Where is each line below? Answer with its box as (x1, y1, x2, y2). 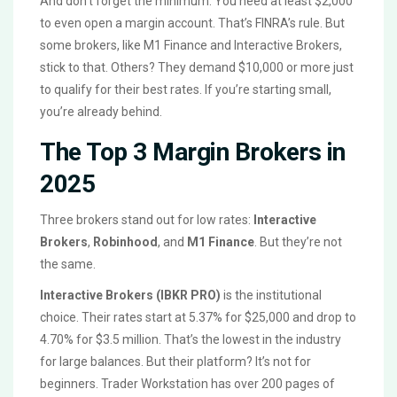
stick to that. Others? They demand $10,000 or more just (40, 60, 354, 75)
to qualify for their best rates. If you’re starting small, (40, 82, 331, 97)
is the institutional (221, 288, 322, 303)
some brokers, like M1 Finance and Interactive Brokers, (40, 38, 342, 53)
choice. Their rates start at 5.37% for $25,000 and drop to (40, 310, 356, 325)
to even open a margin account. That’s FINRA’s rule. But (40, 16, 345, 31)
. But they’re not (254, 235, 342, 250)
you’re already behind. (40, 105, 162, 120)
